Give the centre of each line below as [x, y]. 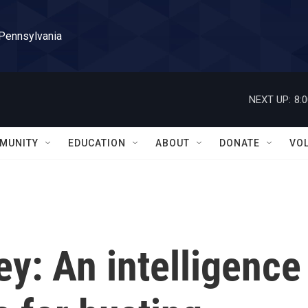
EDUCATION [97, 143]
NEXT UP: [270, 99]
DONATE [240, 143]
